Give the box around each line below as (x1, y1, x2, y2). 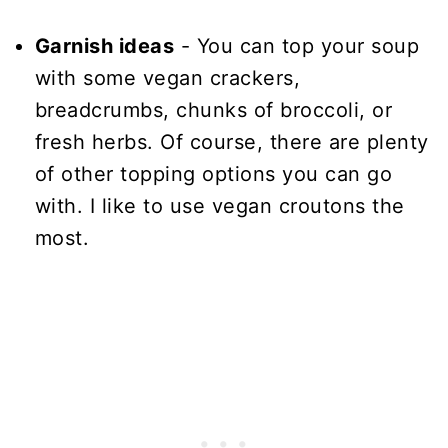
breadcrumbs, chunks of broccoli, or (34, 98, 393, 123)
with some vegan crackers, (34, 66, 301, 91)
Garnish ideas (34, 34, 175, 59)
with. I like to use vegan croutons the (34, 194, 405, 219)
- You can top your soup (174, 34, 420, 59)
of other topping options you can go (34, 162, 393, 187)
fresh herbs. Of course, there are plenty (34, 130, 429, 155)
